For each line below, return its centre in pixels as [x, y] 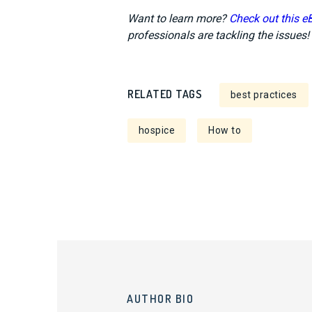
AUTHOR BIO [160, 299]
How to [225, 130]
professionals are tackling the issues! [218, 35]
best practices [264, 95]
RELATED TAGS [165, 94]
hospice [157, 130]
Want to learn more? [178, 18]
